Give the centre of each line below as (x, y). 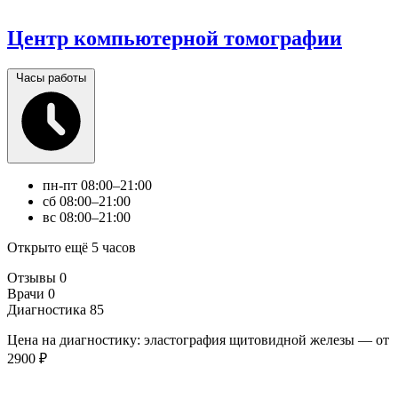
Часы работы (51, 77)
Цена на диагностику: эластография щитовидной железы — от (198, 339)
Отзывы (32, 277)
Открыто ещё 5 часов (72, 247)
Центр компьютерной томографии (175, 38)
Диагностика (47, 309)
